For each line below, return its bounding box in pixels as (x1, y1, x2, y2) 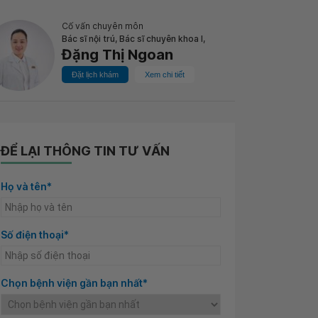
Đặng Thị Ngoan (62, 46, 173, 63)
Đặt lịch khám (72, 70, 119, 79)
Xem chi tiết (145, 70, 185, 79)
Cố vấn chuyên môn (62, 21, 143, 31)
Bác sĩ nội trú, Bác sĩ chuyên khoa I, (62, 33, 205, 44)
